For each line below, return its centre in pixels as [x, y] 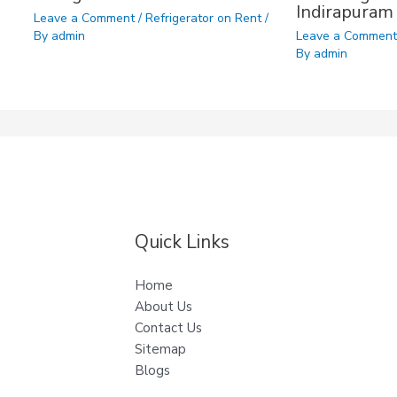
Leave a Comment [84, 19]
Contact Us [168, 327]
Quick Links [182, 241]
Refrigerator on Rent [203, 19]
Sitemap [160, 349]
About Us [163, 306]
